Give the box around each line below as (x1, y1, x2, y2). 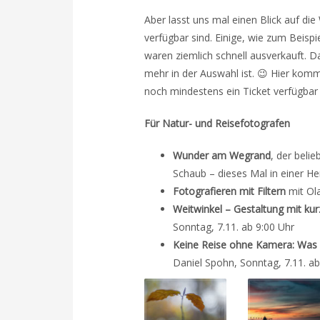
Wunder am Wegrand (173, 149, 271, 162)
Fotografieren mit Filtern (173, 184, 286, 198)
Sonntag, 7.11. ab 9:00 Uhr (173, 220, 294, 234)
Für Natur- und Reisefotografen (144, 116, 290, 130)
